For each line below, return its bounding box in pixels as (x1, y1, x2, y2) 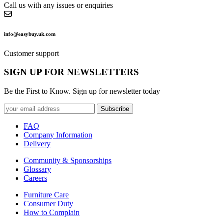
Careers (24, 174, 47, 183)
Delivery (24, 139, 51, 148)
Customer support (4, 49, 59, 57)
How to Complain (24, 208, 80, 217)
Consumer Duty (24, 199, 73, 208)
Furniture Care (24, 191, 69, 199)
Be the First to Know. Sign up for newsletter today (4, 87, 160, 96)
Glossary (24, 165, 51, 174)
